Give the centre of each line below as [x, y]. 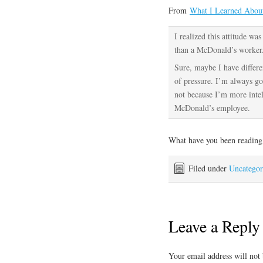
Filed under [209, 168]
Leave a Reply [214, 226]
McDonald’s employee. [212, 108]
